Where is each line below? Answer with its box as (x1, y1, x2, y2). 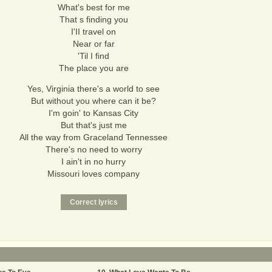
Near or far (72, 39, 115, 49)
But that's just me (60, 120, 127, 130)
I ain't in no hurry (61, 157, 126, 166)
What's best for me (57, 2, 130, 12)
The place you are (58, 63, 129, 73)
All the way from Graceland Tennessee (19, 132, 168, 142)
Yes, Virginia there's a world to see (27, 84, 160, 93)
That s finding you (59, 15, 128, 24)
